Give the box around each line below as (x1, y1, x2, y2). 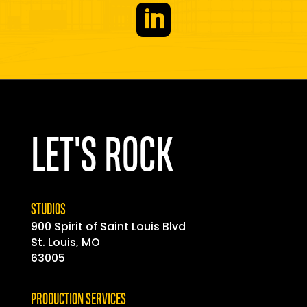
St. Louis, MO (30, 234, 100, 251)
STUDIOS (30, 203, 66, 218)
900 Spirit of (30, 219, 100, 235)
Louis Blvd (128, 219, 186, 235)
